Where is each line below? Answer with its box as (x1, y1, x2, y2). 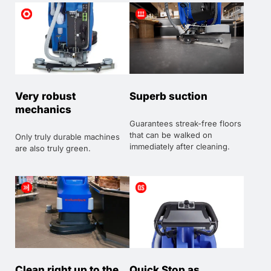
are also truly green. (15, 143, 91, 153)
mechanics (15, 103, 71, 116)
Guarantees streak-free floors (129, 118, 241, 128)
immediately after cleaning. (129, 141, 230, 151)
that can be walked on (129, 129, 212, 140)
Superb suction (129, 90, 207, 102)
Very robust (15, 90, 76, 102)
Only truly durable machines (15, 131, 120, 142)
